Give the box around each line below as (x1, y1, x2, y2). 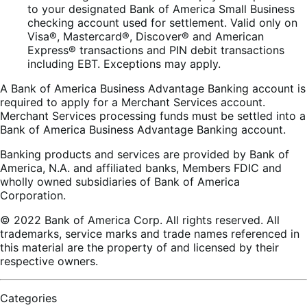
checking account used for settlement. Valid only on (27, 15, 297, 29)
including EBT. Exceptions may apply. (27, 56, 221, 71)
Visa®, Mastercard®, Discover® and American (27, 29, 264, 43)
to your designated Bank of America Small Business (27, 1, 295, 16)
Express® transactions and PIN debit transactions (27, 42, 284, 57)
